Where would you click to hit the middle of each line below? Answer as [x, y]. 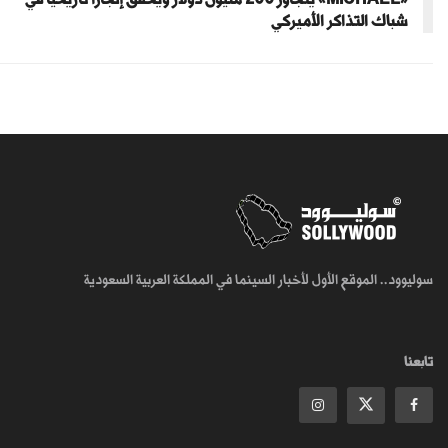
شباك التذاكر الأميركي [339, 21]
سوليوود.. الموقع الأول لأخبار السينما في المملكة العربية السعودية [258, 279]
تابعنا [418, 361]
